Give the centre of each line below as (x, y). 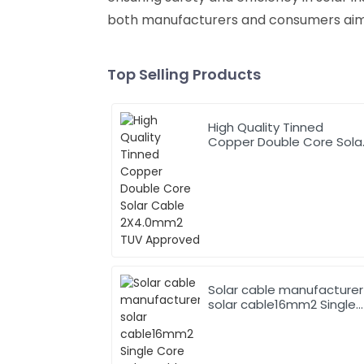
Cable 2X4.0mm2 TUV (273, 156)
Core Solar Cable (260, 318)
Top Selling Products (184, 74)
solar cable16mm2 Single (282, 304)
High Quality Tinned (266, 127)
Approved (238, 171)
